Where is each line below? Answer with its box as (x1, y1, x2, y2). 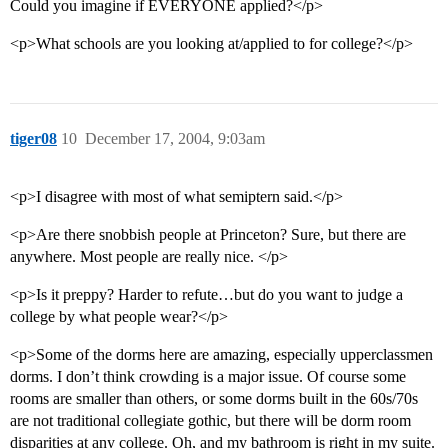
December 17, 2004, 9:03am (85, 130, 265, 148)
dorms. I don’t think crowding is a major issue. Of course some (10, 368, 406, 386)
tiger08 (10, 130, 57, 148)
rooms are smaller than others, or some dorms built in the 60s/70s (10, 390, 418, 408)
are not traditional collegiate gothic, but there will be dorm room (10, 412, 411, 430)
